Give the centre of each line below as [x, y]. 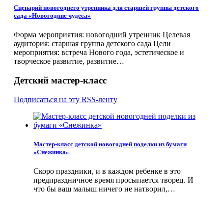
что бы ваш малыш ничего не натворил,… [104, 189]
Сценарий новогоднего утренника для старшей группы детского [106, 7]
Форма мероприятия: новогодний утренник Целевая [102, 35]
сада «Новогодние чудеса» [52, 15]
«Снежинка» [51, 152]
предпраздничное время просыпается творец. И [113, 180]
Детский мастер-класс [60, 80]
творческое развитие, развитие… [69, 61]
